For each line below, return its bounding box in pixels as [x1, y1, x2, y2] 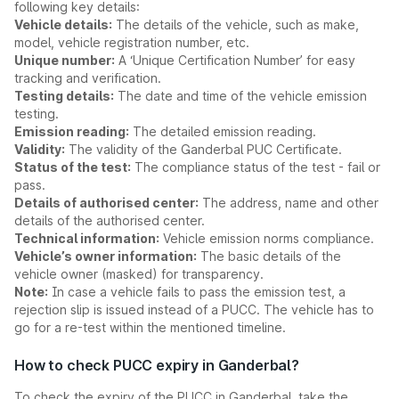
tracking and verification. [14, 70, 161, 85]
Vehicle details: [14, 17, 112, 32]
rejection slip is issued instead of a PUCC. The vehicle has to [14, 302, 374, 317]
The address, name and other [199, 195, 379, 210]
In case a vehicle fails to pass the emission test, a [48, 284, 346, 299]
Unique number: [14, 53, 115, 68]
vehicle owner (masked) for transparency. [14, 266, 264, 281]
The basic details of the [197, 248, 341, 264]
